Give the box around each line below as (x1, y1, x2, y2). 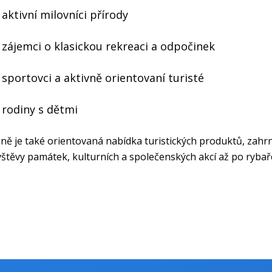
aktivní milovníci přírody (2, 7, 128, 22)
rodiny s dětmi (2, 102, 78, 117)
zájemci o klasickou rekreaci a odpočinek (2, 39, 215, 54)
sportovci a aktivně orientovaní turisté (2, 70, 204, 86)
